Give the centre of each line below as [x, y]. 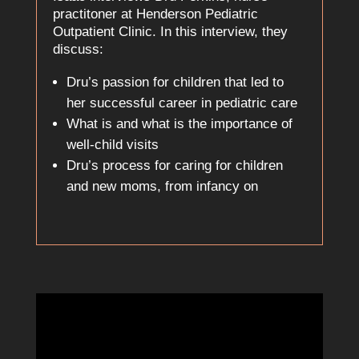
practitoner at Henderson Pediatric [155, 14]
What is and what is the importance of [179, 123]
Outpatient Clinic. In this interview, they [170, 31]
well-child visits [112, 144]
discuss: [78, 49]
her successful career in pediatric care [182, 103]
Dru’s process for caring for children [174, 165]
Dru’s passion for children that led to [175, 82]
